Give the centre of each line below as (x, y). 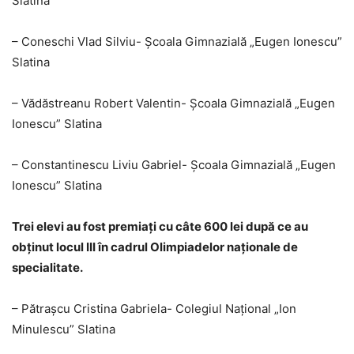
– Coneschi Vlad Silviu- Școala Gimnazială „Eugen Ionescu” (177, 42)
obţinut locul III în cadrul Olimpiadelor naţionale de (155, 247)
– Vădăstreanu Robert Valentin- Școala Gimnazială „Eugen (173, 104)
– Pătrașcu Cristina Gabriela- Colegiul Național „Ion (154, 309)
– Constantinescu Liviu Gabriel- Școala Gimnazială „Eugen (174, 165)
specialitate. (47, 268)
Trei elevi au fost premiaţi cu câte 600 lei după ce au (160, 227)
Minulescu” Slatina (64, 330)
